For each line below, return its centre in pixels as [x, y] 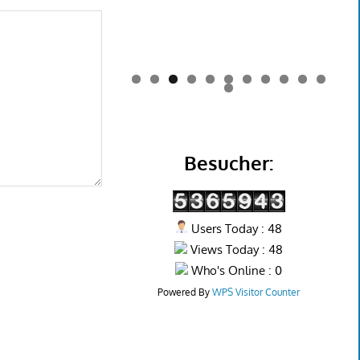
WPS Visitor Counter [256, 292]
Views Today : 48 [235, 249]
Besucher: [229, 162]
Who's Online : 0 [235, 270]
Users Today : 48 [235, 228]
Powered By [185, 292]
